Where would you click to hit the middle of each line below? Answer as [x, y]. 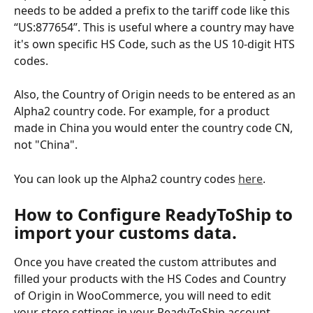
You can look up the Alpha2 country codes [126, 179]
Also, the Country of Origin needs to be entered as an [156, 95]
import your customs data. [125, 233]
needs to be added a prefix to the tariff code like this [153, 10]
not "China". [46, 145]
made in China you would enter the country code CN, [155, 128]
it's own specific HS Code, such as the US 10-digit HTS [156, 44]
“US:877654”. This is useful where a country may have [155, 27]
